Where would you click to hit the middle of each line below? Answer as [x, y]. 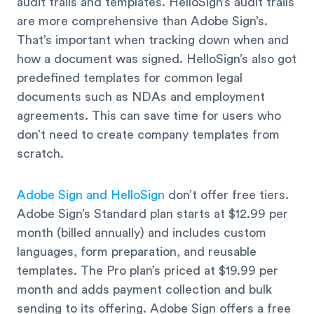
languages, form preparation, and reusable [137, 251]
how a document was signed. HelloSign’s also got [157, 59]
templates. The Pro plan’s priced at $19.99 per [148, 270]
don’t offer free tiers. [227, 194]
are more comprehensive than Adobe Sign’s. [142, 21]
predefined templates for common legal [130, 78]
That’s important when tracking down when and [153, 40]
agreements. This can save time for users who [149, 116]
